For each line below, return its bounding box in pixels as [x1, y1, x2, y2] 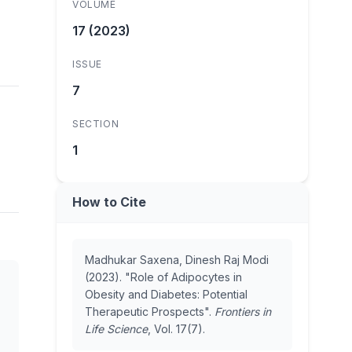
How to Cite [72, 194, 146, 210]
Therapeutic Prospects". [85, 305, 214, 318]
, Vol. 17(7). [148, 322, 205, 335]
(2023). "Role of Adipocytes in [85, 270, 242, 284]
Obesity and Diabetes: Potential [85, 288, 247, 301]
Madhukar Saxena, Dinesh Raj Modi [85, 253, 269, 266]
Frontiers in [214, 305, 271, 318]
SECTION [72, 118, 119, 130]
